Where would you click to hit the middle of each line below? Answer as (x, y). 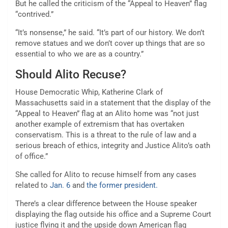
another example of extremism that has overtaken (100, 124)
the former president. (122, 186)
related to (33, 186)
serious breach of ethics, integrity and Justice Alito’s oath (113, 146)
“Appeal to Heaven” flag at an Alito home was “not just (107, 114)
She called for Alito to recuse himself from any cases (106, 175)
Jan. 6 (60, 186)
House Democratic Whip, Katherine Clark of (89, 92)
